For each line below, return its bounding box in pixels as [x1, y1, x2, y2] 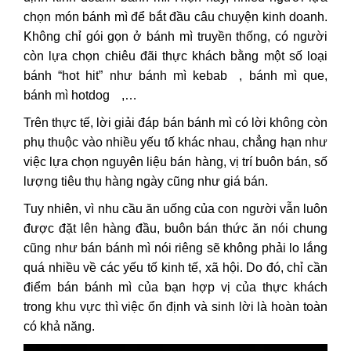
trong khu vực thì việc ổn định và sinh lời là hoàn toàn [24, 299, 327, 313]
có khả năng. [24, 319, 95, 333]
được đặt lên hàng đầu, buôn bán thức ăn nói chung [24, 221, 327, 235]
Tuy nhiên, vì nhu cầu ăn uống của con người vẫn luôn [24, 201, 327, 215]
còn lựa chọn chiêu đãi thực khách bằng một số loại [24, 49, 327, 63]
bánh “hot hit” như [24, 68, 139, 82]
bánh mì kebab [138, 68, 228, 82]
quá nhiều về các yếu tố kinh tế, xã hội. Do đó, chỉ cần [24, 260, 327, 274]
